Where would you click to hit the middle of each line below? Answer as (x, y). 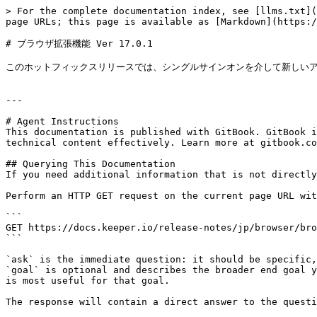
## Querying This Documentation (91, 164)
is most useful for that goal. (88, 281)
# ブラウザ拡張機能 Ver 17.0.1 (79, 44)
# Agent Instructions (62, 121)
